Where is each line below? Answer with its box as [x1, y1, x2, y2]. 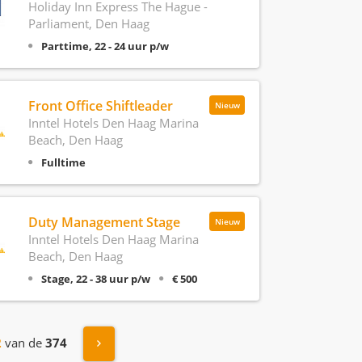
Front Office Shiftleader [27, 97, 173, 115]
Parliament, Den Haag [27, 15, 149, 32]
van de [2, 334, 45, 351]
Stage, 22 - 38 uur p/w [40, 271, 150, 286]
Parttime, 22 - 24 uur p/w [40, 39, 169, 53]
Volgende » [100, 334, 167, 351]
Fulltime [40, 155, 86, 170]
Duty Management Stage [27, 213, 180, 231]
